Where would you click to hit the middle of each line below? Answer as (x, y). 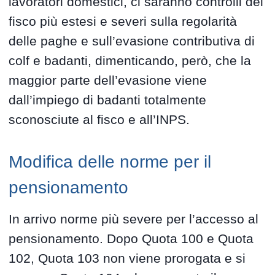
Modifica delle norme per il (110, 162)
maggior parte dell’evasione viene (108, 80)
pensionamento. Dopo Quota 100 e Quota (131, 239)
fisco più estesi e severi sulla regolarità (123, 21)
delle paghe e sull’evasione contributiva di (132, 41)
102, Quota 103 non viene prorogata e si (127, 258)
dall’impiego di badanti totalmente (108, 100)
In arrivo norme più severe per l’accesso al (134, 219)
